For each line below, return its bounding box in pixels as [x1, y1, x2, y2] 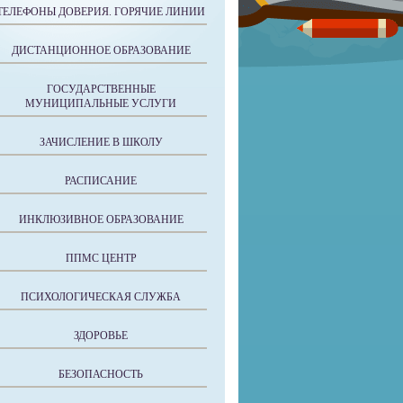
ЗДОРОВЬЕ [74, 329, 128, 342]
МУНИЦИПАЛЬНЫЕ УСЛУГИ [25, 97, 176, 110]
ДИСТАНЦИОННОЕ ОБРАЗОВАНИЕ [11, 44, 191, 57]
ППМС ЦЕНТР [65, 252, 137, 264]
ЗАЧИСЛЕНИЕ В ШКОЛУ [39, 136, 163, 148]
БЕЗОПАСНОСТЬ [58, 368, 143, 381]
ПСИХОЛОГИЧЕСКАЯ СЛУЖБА [21, 291, 181, 303]
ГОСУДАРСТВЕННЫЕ [46, 83, 156, 95]
